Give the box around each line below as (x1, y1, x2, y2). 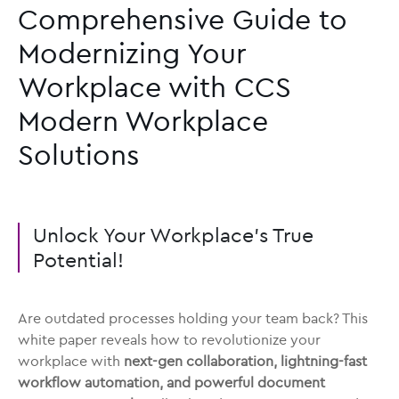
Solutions (18, 136, 140, 173)
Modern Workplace (18, 102, 268, 139)
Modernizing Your (18, 35, 247, 71)
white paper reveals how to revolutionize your (18, 330, 321, 349)
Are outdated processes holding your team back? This (18, 309, 368, 328)
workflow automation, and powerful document (18, 373, 325, 392)
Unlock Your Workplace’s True (33, 222, 313, 248)
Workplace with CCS (18, 69, 291, 105)
